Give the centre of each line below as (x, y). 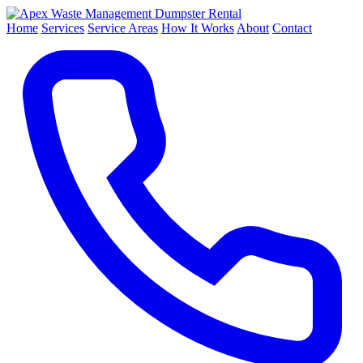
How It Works (198, 28)
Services (63, 28)
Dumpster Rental (198, 13)
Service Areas (123, 28)
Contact (292, 28)
